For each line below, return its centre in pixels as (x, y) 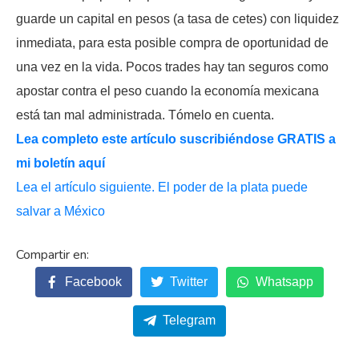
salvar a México (61, 211)
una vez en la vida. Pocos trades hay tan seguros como (172, 67)
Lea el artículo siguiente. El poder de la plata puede (162, 187)
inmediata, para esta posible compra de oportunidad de (172, 42)
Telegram (189, 321)
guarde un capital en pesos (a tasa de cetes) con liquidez (177, 18)
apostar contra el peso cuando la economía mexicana (167, 91)
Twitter (189, 282)
